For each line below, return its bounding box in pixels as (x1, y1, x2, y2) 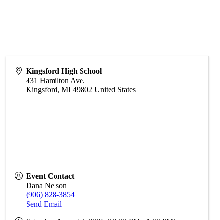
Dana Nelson (26, 181, 67, 190)
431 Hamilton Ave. (26, 76, 85, 84)
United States (94, 85, 136, 94)
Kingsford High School (26, 67, 102, 75)
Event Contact (26, 172, 75, 180)
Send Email (26, 200, 62, 208)
